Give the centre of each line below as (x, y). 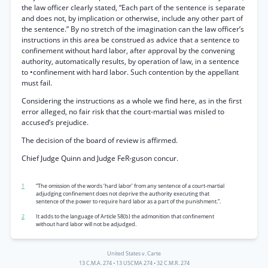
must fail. (37, 83)
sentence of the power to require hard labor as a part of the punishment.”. (128, 201)
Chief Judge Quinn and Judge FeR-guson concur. (100, 158)
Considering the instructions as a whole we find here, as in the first (132, 101)
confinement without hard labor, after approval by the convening (128, 51)
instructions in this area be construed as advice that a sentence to (130, 40)
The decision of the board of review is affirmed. (100, 140)
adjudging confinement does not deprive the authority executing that (123, 194)
